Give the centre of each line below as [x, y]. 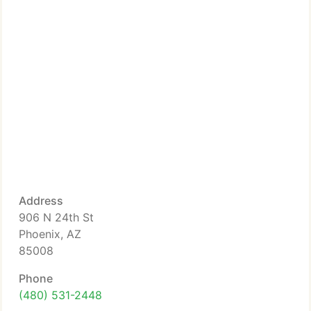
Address [41, 201]
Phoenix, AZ [50, 234]
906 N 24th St [56, 217]
